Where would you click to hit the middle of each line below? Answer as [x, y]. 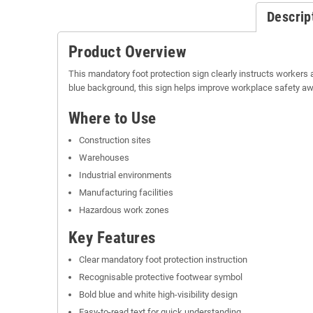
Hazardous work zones [124, 210]
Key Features [112, 238]
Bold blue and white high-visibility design [158, 294]
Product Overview [128, 52]
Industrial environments [125, 175]
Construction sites [115, 140]
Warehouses [104, 157]
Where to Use [112, 118]
